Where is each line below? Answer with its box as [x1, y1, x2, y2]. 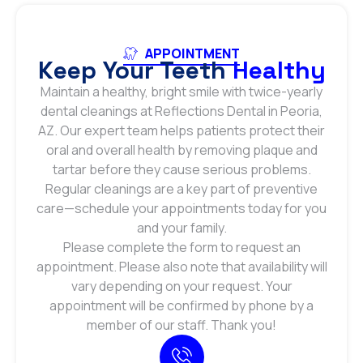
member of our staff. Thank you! [87, 315, 276, 334]
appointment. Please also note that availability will [36, 257, 327, 275]
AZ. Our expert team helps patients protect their [38, 121, 325, 139]
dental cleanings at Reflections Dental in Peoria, [41, 101, 322, 120]
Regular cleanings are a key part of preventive [45, 179, 318, 198]
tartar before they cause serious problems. [52, 160, 311, 178]
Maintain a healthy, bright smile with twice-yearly [41, 82, 322, 100]
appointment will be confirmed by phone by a [49, 296, 314, 314]
